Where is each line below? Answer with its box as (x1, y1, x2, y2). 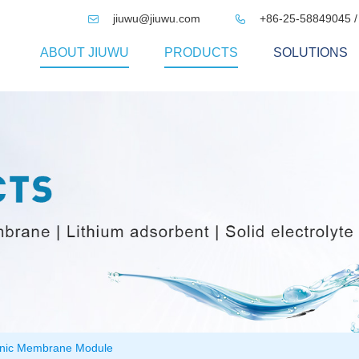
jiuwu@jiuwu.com (110, 12, 204, 25)
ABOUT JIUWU (40, 46, 129, 59)
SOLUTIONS (273, 46, 348, 59)
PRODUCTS (164, 46, 238, 59)
